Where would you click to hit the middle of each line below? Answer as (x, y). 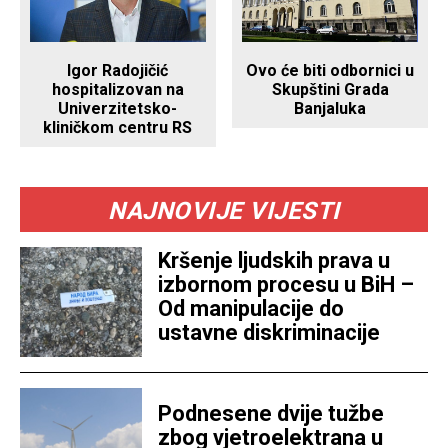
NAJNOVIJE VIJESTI (224, 211)
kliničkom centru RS (118, 128)
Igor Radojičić (118, 71)
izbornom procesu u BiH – (286, 285)
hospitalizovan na (117, 90)
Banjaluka (330, 109)
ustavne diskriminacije (269, 333)
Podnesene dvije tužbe (271, 414)
